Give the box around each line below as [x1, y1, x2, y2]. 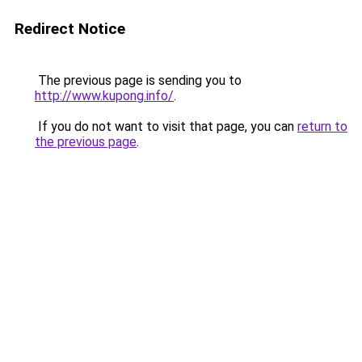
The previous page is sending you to [35, 73, 242, 88]
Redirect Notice [15, 19, 125, 38]
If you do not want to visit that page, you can [35, 119, 297, 134]
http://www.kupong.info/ [35, 88, 174, 103]
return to [297, 119, 347, 134]
